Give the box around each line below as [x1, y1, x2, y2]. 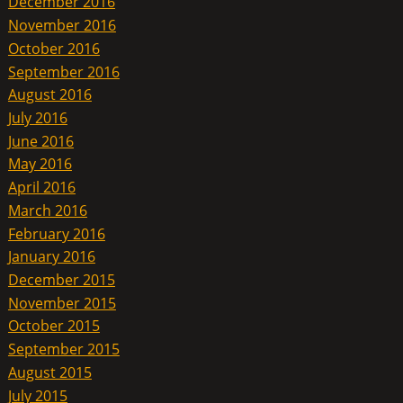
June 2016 [7, 130, 74, 151]
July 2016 [7, 107, 67, 128]
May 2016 [7, 154, 72, 175]
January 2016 [7, 246, 95, 267]
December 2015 [7, 269, 115, 290]
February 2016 [7, 223, 105, 244]
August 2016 [7, 84, 92, 104]
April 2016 [7, 176, 76, 197]
